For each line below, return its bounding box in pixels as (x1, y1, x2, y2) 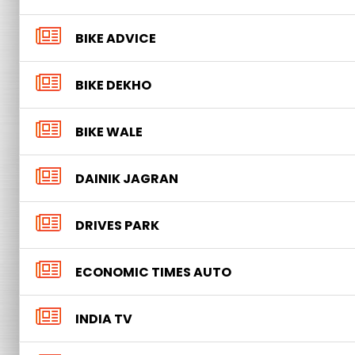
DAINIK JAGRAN (75, 170, 178, 188)
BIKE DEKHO (75, 76, 151, 94)
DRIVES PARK (75, 216, 159, 235)
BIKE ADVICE (75, 29, 156, 48)
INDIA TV (75, 310, 132, 328)
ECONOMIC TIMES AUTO (75, 263, 231, 281)
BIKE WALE (75, 123, 143, 141)
